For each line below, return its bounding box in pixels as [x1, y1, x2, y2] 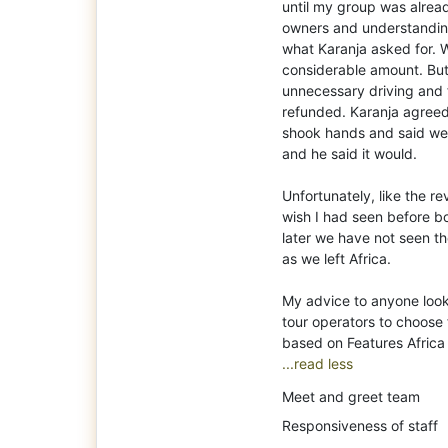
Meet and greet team [282, 387, 420, 405]
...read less [282, 354, 353, 372]
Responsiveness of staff [282, 416, 438, 434]
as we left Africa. [282, 249, 391, 267]
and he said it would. [282, 144, 417, 162]
